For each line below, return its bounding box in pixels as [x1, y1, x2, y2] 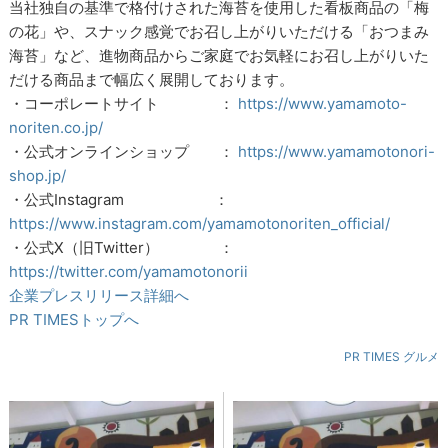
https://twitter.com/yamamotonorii [9, 262, 249, 282]
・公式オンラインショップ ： [9, 142, 239, 162]
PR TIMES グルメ [343, 349, 439, 365]
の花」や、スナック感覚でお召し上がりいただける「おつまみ [9, 22, 430, 42]
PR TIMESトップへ [9, 310, 140, 330]
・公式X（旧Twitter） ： [9, 238, 235, 258]
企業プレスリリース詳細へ [9, 286, 190, 306]
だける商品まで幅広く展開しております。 [9, 70, 295, 90]
